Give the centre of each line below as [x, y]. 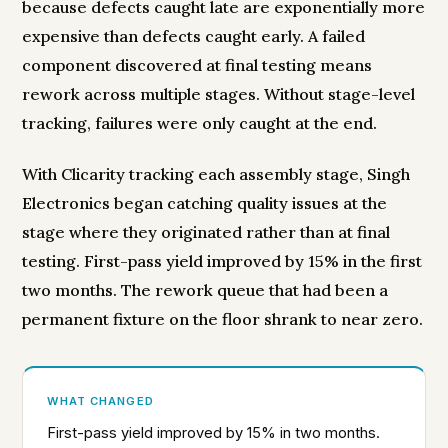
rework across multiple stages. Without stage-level [219, 94]
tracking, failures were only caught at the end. [200, 123]
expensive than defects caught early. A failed [194, 36]
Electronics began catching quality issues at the [205, 203]
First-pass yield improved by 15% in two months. [214, 433]
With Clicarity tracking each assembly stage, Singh [216, 174]
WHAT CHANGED [100, 401]
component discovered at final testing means [197, 65]
